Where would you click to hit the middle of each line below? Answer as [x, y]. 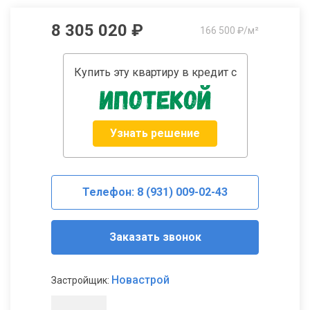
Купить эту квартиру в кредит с [155, 73]
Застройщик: [81, 281]
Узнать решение [155, 134]
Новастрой [140, 280]
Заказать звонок [155, 237]
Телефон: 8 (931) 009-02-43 [155, 192]
